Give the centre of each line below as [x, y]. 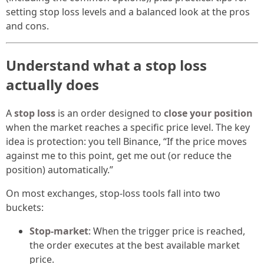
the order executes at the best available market [135, 245]
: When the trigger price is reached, [167, 231]
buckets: [25, 208]
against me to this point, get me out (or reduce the [119, 156]
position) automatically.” [60, 170]
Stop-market [59, 231]
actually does [52, 85]
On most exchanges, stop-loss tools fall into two [113, 194]
